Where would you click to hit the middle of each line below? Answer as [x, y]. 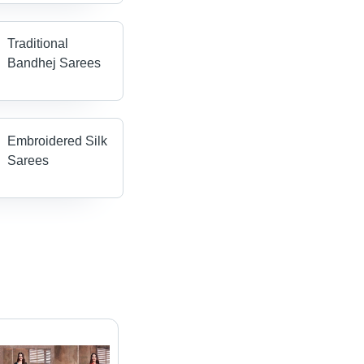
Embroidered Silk [58, 141]
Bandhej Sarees [54, 63]
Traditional [38, 44]
